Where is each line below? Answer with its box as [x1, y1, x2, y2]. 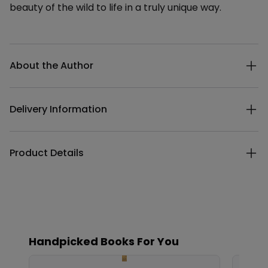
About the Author [10, 59, 93, 72]
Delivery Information [10, 102, 107, 116]
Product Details [10, 146, 84, 160]
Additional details [9, 43, 89, 57]
